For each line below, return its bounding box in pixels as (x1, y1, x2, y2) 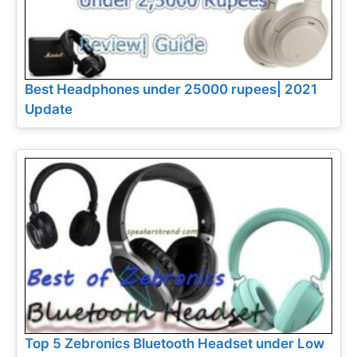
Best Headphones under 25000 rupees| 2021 (25, 81, 317, 98)
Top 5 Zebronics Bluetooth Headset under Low (25, 335, 324, 351)
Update (25, 101, 73, 118)
